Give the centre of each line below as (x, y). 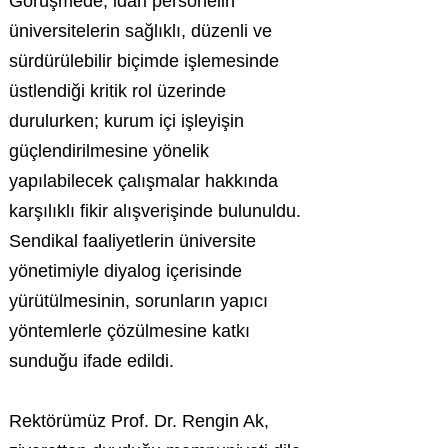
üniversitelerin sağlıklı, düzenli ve (140, 31)
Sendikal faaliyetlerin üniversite (132, 241)
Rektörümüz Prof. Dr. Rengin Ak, (139, 421)
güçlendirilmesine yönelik (109, 151)
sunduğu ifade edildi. (91, 361)
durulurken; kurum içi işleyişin (126, 121)
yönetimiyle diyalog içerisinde (125, 271)
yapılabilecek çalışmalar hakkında (143, 181)
